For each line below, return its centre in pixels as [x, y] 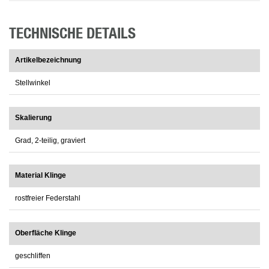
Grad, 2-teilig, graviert [50, 141]
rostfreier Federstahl [48, 198]
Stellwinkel [33, 83]
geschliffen [33, 256]
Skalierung [33, 118]
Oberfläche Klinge [46, 233]
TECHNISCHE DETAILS [72, 34]
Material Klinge [41, 176]
